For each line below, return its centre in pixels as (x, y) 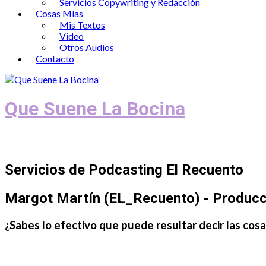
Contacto (55, 58)
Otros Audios (87, 47)
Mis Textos (82, 25)
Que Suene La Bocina (95, 109)
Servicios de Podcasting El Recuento (124, 170)
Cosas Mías (59, 13)
